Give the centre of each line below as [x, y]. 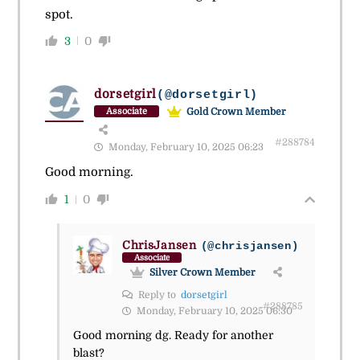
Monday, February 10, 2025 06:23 [184, 147]
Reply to [158, 295]
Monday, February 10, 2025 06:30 [213, 311]
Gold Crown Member [236, 111]
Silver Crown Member [202, 272]
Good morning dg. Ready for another [173, 335]
